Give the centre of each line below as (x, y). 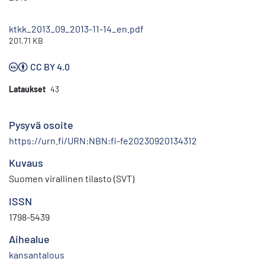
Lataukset (27, 89)
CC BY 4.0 (50, 67)
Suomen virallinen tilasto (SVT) (72, 179)
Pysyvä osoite (41, 125)
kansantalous (37, 255)
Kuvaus (26, 163)
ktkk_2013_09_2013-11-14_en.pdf (76, 29)
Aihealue (29, 239)
